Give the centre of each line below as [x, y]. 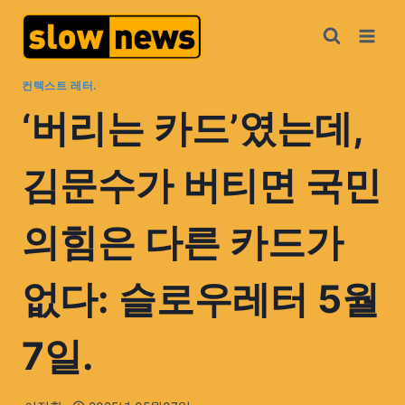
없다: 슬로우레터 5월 [201, 299]
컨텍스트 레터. [60, 86]
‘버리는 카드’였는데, [193, 128]
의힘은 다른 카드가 [183, 242]
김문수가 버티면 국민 [202, 185]
